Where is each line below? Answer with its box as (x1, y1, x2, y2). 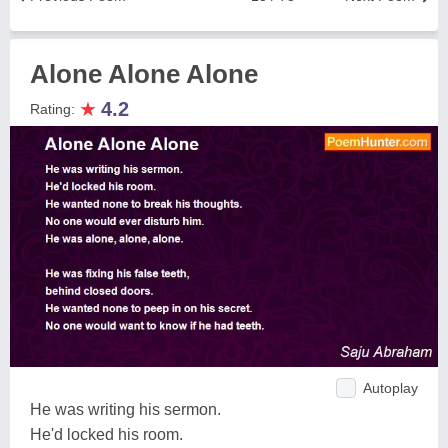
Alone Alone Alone (30, 59, 258, 89)
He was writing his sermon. (30, 400, 221, 418)
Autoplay (363, 379, 418, 396)
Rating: (30, 101, 79, 117)
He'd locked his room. (30, 425, 183, 443)
